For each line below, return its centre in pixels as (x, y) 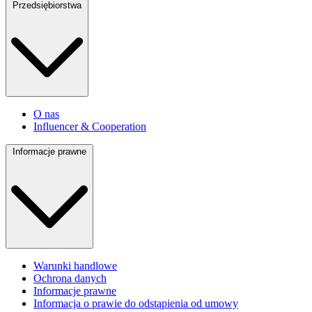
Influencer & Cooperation (90, 127)
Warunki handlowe (75, 265)
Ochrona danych (70, 278)
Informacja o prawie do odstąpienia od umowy (136, 303)
